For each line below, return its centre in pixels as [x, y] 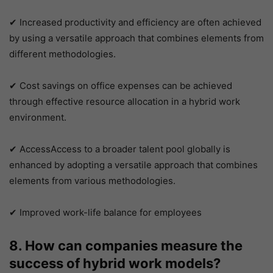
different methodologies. [62, 54]
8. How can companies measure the [126, 246]
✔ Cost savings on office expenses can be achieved [121, 86]
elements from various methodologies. [92, 181]
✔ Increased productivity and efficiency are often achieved [135, 23]
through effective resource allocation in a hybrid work [125, 102]
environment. [38, 118]
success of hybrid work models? [115, 264]
